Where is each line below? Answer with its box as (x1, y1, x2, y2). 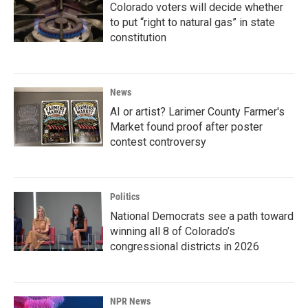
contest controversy (110, 135, 206, 148)
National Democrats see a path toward (110, 210, 294, 223)
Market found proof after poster (110, 120, 263, 133)
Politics (110, 191, 140, 202)
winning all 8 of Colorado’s (110, 225, 235, 238)
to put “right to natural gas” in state (110, 16, 275, 29)
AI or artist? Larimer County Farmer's (110, 105, 285, 118)
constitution (110, 31, 166, 44)
